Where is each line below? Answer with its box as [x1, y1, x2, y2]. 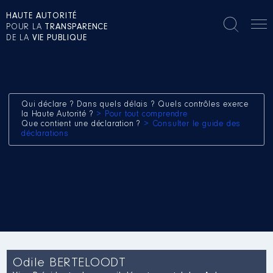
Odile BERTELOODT [13, 257, 126, 270]
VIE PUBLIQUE [32, 34, 87, 43]
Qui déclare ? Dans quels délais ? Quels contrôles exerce [21, 101, 249, 109]
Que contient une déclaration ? [21, 120, 144, 129]
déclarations [21, 130, 69, 138]
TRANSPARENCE [44, 23, 108, 32]
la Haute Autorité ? [21, 110, 97, 119]
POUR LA [6, 23, 45, 32]
